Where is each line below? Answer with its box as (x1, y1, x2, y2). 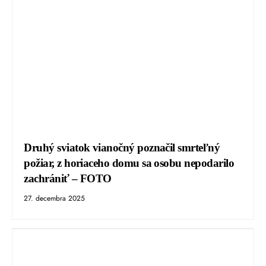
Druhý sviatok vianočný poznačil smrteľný (24, 141, 220, 154)
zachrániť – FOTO (24, 172, 112, 185)
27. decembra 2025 (24, 193, 85, 204)
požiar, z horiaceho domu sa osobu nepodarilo (24, 157, 234, 170)
